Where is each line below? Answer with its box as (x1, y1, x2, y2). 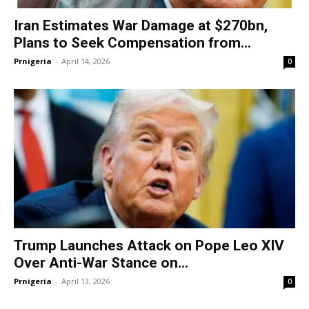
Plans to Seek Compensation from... (14, 34, 251, 52)
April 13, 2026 (61, 275, 110, 286)
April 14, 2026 (61, 56, 110, 67)
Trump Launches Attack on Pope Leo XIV (14, 237, 284, 254)
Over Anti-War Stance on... (14, 254, 188, 271)
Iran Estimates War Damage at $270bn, (14, 17, 268, 34)
